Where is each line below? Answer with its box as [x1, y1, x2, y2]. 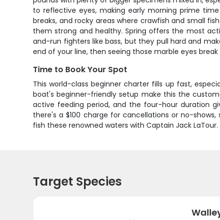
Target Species [33, 173, 122, 190]
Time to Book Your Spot [33, 64, 128, 75]
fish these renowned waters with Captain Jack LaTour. [33, 120, 219, 130]
